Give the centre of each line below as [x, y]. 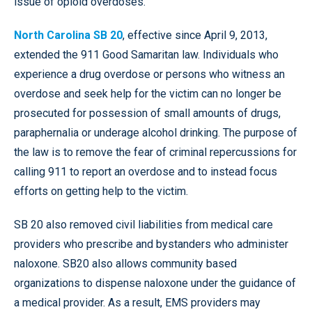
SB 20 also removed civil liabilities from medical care [143, 224]
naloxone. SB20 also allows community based [125, 263]
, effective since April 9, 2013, [195, 35]
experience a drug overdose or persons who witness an [149, 74]
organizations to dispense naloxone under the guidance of [155, 283]
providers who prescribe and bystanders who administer [151, 244]
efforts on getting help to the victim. [101, 191]
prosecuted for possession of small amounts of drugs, [147, 113]
